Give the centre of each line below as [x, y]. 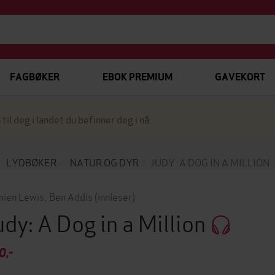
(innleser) [114, 196]
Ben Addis [71, 196]
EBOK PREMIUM [137, 77]
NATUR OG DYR [104, 162]
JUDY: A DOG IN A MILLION [210, 162]
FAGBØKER [35, 77]
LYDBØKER [31, 162]
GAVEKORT [240, 77]
